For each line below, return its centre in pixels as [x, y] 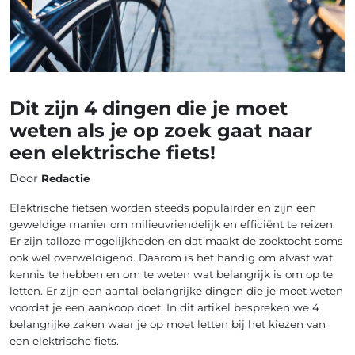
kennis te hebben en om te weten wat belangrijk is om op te [171, 275]
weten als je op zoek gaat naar [161, 131]
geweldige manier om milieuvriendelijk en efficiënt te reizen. [172, 225]
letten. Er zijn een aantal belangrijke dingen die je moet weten [176, 291]
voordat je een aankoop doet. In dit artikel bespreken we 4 [164, 308]
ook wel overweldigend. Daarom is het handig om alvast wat [171, 258]
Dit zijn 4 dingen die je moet [149, 109]
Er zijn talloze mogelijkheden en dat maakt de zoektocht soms [176, 241]
